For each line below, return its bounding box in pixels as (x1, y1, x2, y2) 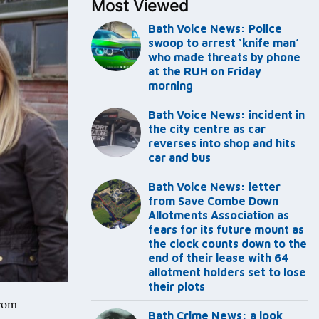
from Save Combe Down (148, 194, 278, 208)
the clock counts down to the (148, 237, 307, 251)
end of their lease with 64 (148, 251, 289, 265)
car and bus (148, 151, 211, 164)
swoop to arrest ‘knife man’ (148, 36, 299, 50)
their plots (148, 280, 205, 293)
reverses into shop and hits (148, 137, 296, 150)
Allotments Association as (148, 209, 289, 222)
